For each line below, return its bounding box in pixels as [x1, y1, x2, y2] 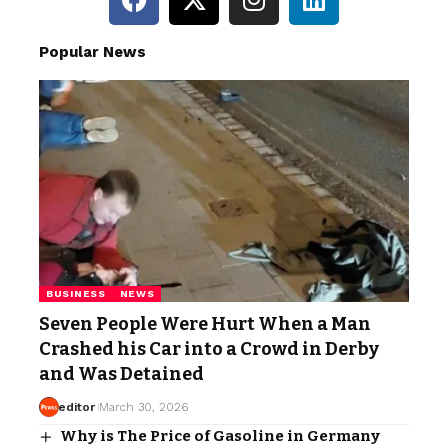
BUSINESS [46, 287, 106, 299]
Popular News [39, 42, 146, 61]
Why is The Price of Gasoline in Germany [60, 426, 381, 445]
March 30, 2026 [98, 399, 188, 414]
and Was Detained [39, 362, 204, 385]
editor [57, 399, 95, 414]
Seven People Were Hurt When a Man [39, 312, 371, 335]
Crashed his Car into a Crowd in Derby [39, 337, 379, 360]
